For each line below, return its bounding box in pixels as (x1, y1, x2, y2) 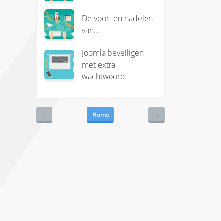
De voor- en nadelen (81, 13, 153, 24)
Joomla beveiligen (81, 47, 144, 58)
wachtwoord (81, 71, 125, 82)
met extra (81, 59, 115, 70)
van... (81, 25, 100, 36)
